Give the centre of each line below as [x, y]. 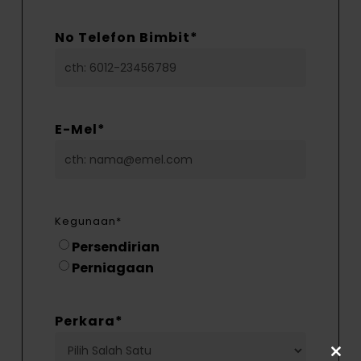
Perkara [85, 322]
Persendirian [116, 247]
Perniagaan [113, 268]
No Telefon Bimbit [123, 38]
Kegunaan [86, 222]
